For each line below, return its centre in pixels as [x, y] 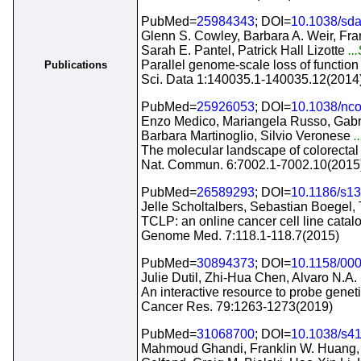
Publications [75, 65]
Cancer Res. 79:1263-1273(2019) [237, 307]
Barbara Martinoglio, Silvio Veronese [246, 136]
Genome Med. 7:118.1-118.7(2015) [240, 236]
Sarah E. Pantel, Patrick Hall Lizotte [243, 50]
